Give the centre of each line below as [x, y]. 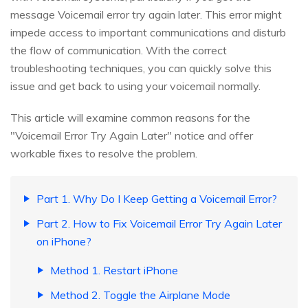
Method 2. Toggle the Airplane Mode [140, 295]
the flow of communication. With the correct [119, 51]
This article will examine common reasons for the [130, 118]
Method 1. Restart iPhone [114, 271]
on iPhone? [64, 242]
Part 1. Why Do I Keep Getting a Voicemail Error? [157, 199]
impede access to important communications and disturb [148, 33]
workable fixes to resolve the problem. [104, 154]
